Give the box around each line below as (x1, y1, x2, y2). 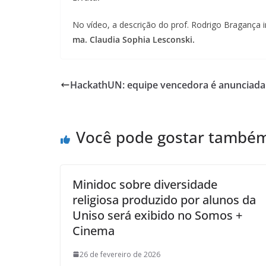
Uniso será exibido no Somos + (72, 207, 242, 223)
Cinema (72, 222, 115, 239)
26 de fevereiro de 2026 (80, 249, 160, 259)
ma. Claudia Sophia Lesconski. (72, 33, 195, 45)
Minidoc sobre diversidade (72, 176, 217, 192)
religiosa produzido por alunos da (72, 191, 256, 208)
